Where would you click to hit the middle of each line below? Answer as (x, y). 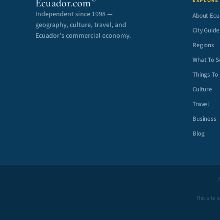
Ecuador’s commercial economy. (83, 36)
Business (205, 119)
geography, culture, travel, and (81, 25)
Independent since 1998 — (74, 14)
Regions (204, 45)
